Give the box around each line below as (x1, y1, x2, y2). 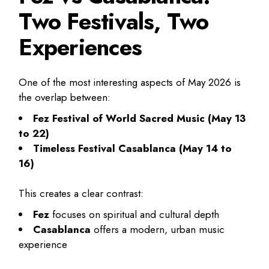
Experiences (19, 30, 142, 64)
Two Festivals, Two (19, 4, 209, 38)
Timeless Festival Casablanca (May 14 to (33, 141, 232, 156)
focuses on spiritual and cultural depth (49, 207, 220, 222)
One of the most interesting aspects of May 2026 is (19, 74, 241, 89)
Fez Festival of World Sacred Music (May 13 (33, 110, 246, 125)
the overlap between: (19, 89, 111, 104)
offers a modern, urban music (91, 222, 225, 237)
